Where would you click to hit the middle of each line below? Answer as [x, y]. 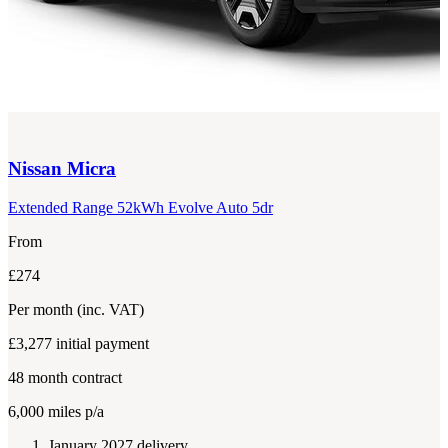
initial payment [102, 343]
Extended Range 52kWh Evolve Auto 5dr [140, 207]
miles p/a [74, 411]
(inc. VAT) [110, 309]
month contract [73, 377]
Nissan [35, 169]
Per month [42, 309]
